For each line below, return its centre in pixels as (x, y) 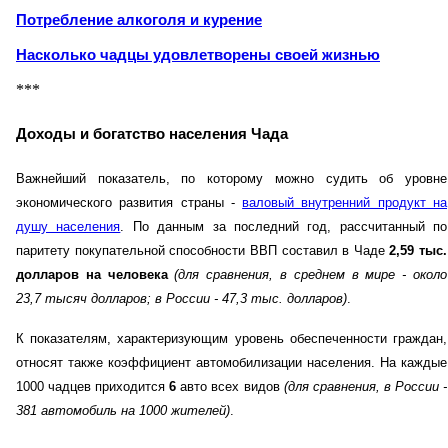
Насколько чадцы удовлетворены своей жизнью (198, 55)
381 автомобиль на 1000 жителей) (123, 411)
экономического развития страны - (129, 203)
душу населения (68, 227)
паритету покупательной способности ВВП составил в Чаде (203, 251)
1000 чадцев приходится (93, 387)
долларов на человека (92, 275)
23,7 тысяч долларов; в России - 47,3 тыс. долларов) (181, 299)
